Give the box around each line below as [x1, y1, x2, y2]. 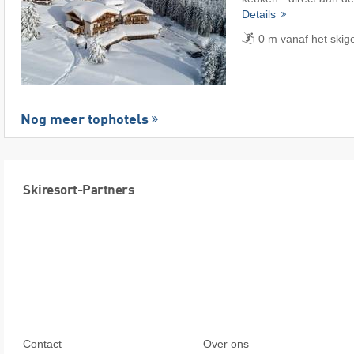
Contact [23, 337, 62, 350]
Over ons [203, 337, 249, 350]
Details [242, 8, 279, 21]
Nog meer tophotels [21, 113, 149, 128]
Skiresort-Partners [23, 184, 134, 198]
